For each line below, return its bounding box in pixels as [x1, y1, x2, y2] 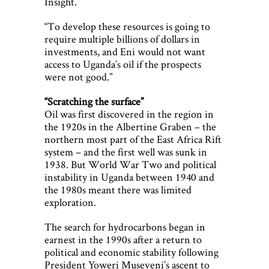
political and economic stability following [44, 245, 219, 259]
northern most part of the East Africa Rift [44, 132, 222, 147]
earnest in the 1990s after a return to [44, 232, 202, 247]
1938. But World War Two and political [44, 157, 216, 172]
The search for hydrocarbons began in [44, 220, 205, 234]
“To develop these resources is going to [44, 19, 210, 34]
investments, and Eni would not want [44, 44, 205, 59]
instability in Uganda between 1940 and [44, 170, 214, 184]
